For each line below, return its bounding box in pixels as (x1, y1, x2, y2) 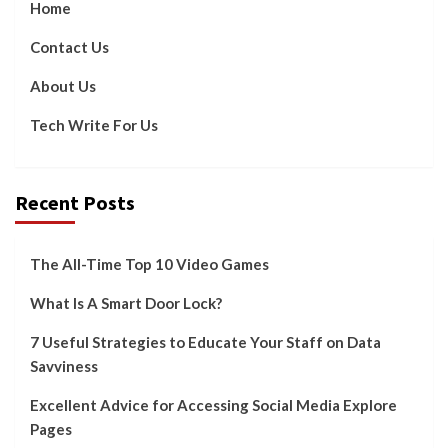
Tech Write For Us (30, 116, 158, 135)
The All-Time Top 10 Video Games (30, 255, 269, 274)
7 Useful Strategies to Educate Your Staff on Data (30, 333, 381, 352)
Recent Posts (15, 190, 135, 216)
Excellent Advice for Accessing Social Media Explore (30, 396, 397, 415)
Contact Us (30, 38, 109, 57)
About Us (30, 77, 96, 96)
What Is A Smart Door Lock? (30, 294, 222, 313)
